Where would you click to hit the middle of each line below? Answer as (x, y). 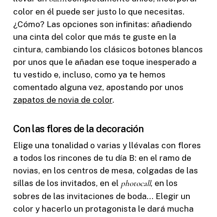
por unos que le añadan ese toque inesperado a (105, 62)
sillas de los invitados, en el (67, 183)
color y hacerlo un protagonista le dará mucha (103, 209)
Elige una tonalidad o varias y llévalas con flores (107, 146)
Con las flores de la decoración (78, 129)
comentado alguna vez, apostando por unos (98, 87)
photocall (135, 184)
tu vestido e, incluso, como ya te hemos (89, 74)
